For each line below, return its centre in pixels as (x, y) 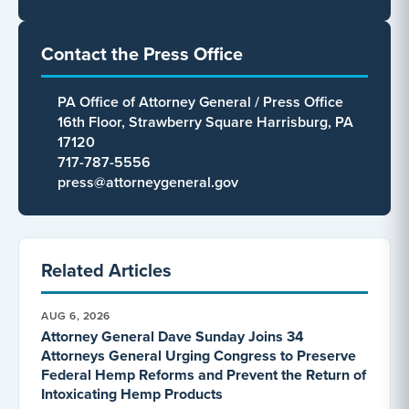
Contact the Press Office (142, 53)
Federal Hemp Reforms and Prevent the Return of (204, 374)
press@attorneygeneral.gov (148, 182)
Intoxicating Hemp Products (132, 393)
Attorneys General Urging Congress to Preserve (199, 355)
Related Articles (106, 269)
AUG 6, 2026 (76, 315)
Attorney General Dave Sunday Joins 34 (173, 336)
